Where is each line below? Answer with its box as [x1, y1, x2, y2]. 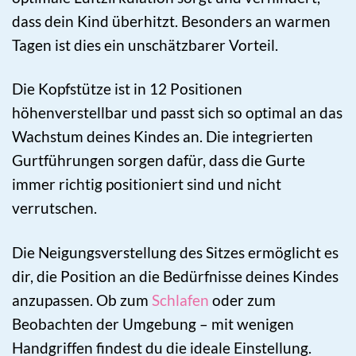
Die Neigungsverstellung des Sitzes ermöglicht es [12, 242, 339, 261]
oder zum [209, 290, 276, 309]
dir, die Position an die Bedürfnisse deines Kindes [12, 266, 339, 285]
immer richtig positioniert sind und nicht [12, 175, 281, 194]
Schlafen [152, 290, 209, 309]
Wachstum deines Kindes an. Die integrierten [12, 127, 313, 146]
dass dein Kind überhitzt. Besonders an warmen [12, 12, 331, 31]
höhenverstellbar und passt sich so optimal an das [12, 103, 342, 122]
